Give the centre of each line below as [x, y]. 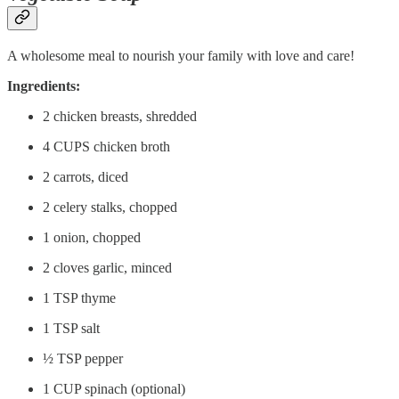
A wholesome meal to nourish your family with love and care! [181, 56]
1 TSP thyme [79, 298]
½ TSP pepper [83, 359]
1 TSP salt [71, 329]
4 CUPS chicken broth [106, 147]
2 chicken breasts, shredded [120, 117]
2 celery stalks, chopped [110, 208]
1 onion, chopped [92, 238]
